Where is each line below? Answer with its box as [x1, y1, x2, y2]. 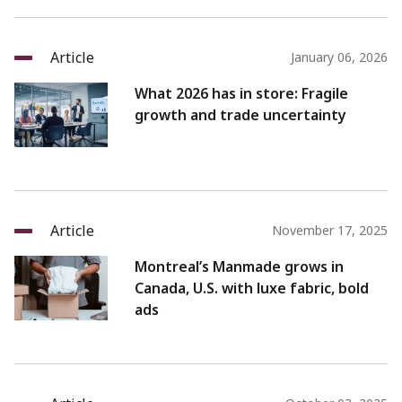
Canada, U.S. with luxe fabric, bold [135, 278, 369, 299]
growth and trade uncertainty [135, 105, 346, 126]
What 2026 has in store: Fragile [135, 83, 348, 104]
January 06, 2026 [291, 48, 388, 66]
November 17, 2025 [272, 222, 388, 240]
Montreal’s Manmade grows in [135, 257, 344, 277]
